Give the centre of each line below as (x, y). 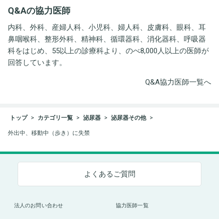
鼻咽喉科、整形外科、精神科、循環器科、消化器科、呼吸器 (107, 39)
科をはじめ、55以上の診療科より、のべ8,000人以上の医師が (108, 51)
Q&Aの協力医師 (39, 11)
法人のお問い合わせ (39, 206)
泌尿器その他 (129, 118)
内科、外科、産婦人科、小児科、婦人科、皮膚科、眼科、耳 (107, 28)
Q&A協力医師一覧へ (178, 82)
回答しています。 (37, 63)
